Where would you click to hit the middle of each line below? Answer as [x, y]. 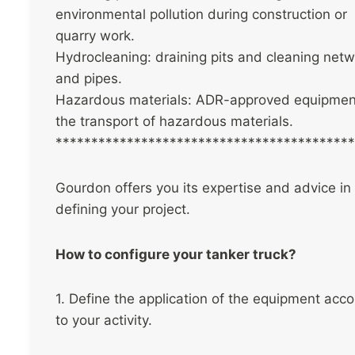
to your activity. [104, 321]
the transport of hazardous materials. [174, 122]
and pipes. [89, 79]
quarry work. [95, 36]
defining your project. [123, 209]
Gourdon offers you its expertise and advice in [203, 187]
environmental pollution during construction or [201, 15]
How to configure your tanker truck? [176, 254]
